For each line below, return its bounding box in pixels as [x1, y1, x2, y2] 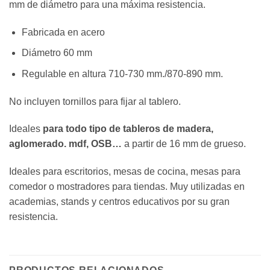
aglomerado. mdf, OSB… [9, 139, 122, 149]
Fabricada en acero [21, 27, 105, 37]
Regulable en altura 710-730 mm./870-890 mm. [21, 68, 223, 79]
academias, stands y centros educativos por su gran [9, 196, 230, 207]
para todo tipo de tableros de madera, [43, 124, 213, 134]
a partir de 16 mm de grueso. [122, 139, 246, 149]
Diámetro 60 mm [21, 48, 92, 58]
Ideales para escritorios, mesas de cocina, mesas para [9, 166, 240, 177]
